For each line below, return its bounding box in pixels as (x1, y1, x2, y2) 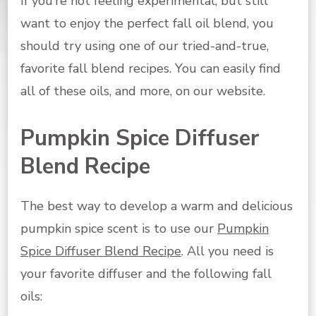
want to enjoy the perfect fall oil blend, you (20, 14, 274, 32)
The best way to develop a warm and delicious (20, 197, 293, 215)
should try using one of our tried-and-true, (20, 37, 269, 54)
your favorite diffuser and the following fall (20, 265, 272, 283)
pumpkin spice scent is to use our (20, 220, 217, 238)
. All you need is (181, 243, 274, 260)
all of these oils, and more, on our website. (20, 82, 265, 99)
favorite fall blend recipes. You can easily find (20, 59, 281, 77)
